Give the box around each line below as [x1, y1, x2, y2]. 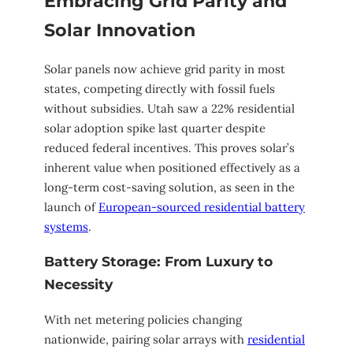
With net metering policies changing [44, 311, 242, 327]
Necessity [44, 276, 113, 293]
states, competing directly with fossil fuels [44, 81, 275, 97]
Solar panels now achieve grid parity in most [44, 61, 285, 77]
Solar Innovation [44, 19, 195, 41]
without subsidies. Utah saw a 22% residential [44, 101, 295, 117]
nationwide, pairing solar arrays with [44, 331, 247, 347]
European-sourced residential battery [98, 199, 305, 215]
